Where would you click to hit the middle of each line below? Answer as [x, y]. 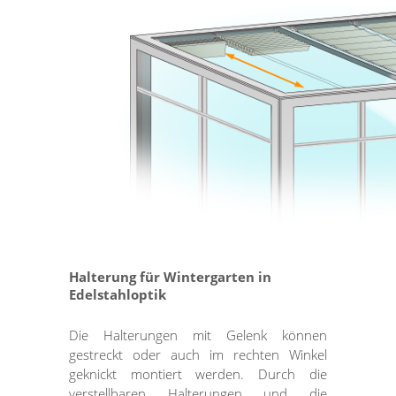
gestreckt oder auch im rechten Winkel [198, 355]
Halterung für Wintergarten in [171, 277]
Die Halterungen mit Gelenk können [198, 335]
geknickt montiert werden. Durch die [198, 374]
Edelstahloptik [118, 295]
